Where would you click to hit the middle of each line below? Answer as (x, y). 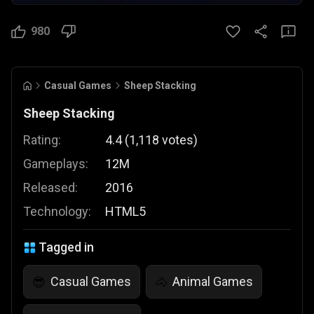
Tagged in (66, 247)
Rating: (42, 140)
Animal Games (213, 281)
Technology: (57, 211)
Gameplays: (56, 164)
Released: (50, 187)
